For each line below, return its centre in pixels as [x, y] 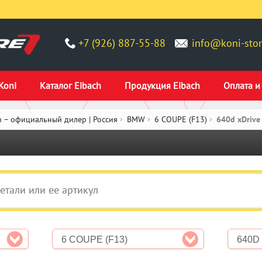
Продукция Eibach [162, 85]
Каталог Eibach [70, 85]
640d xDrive [238, 120]
